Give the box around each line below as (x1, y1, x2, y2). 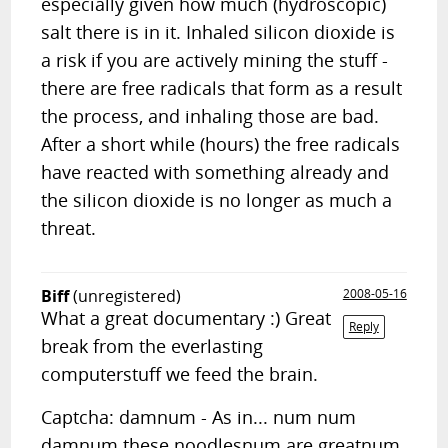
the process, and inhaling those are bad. (41, 104, 380, 128)
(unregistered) (73, 285, 182, 307)
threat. (41, 216, 97, 240)
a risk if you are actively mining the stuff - (41, 48, 389, 72)
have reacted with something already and (41, 160, 390, 184)
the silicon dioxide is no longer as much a (41, 188, 393, 212)
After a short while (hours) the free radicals (41, 132, 401, 156)
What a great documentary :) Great (41, 306, 332, 330)
